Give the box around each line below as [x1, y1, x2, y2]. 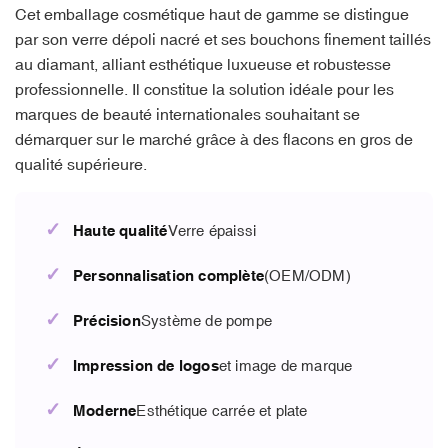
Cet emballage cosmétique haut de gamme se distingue [15, 4, 409, 23]
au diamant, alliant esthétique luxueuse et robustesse [15, 54, 391, 73]
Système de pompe [140, 312, 273, 329]
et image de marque [218, 357, 353, 374]
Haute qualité [73, 222, 168, 239]
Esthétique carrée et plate [136, 402, 308, 419]
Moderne [73, 402, 137, 419]
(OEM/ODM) [264, 267, 351, 284]
